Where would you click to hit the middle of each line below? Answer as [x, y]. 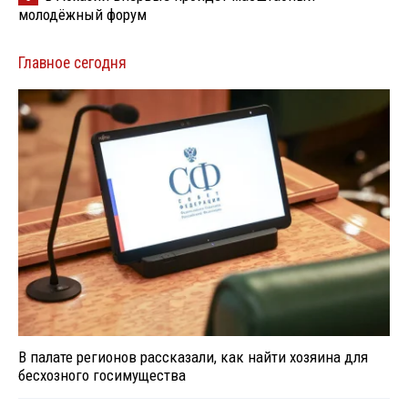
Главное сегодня [72, 62]
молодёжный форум [82, 14]
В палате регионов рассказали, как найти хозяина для [193, 357]
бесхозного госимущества [102, 375]
